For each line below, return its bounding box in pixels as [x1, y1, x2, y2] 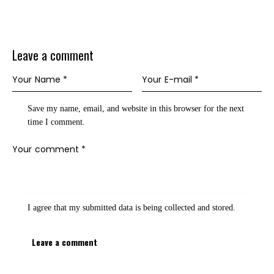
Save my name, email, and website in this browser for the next [28, 103, 245, 113]
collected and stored [165, 203, 234, 213]
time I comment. [28, 117, 86, 127]
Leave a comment [12, 45, 94, 64]
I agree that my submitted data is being [28, 203, 165, 213]
